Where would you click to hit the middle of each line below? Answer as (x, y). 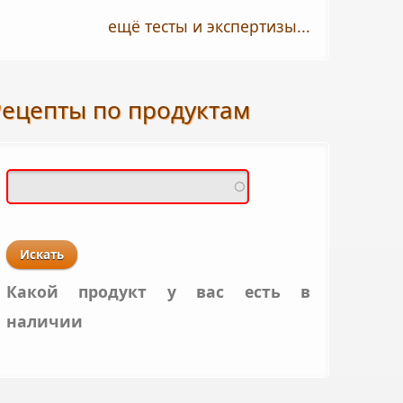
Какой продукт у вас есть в (158, 291)
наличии (45, 321)
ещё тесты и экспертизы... (209, 26)
